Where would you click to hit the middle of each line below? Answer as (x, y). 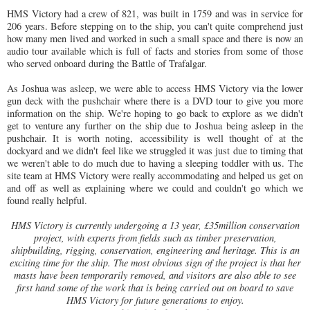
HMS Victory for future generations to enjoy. (155, 300)
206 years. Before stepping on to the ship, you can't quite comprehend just (155, 26)
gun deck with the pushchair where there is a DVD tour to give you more (155, 100)
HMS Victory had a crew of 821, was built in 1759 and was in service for (155, 13)
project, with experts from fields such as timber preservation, (155, 237)
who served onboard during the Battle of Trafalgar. (109, 63)
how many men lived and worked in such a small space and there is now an (155, 38)
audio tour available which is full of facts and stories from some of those (155, 51)
